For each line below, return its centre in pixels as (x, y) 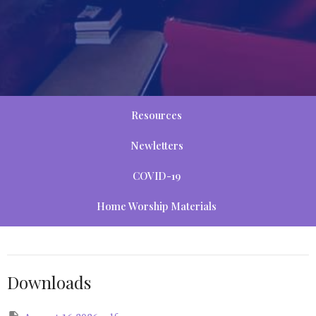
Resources (157, 115)
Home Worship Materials (157, 206)
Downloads (49, 282)
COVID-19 (157, 176)
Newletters (157, 146)
